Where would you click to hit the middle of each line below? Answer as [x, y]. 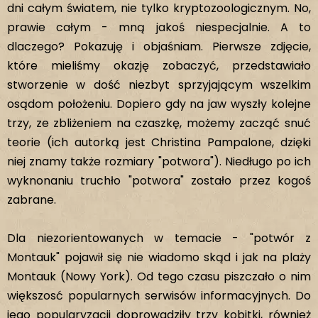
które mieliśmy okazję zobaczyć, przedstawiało [159, 66]
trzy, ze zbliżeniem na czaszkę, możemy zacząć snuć [159, 123]
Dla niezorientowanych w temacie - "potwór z [159, 238]
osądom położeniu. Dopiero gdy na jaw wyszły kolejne [159, 104]
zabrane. [32, 200]
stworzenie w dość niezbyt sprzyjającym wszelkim [159, 85]
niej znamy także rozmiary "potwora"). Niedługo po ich [159, 161]
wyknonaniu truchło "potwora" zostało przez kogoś [159, 181]
